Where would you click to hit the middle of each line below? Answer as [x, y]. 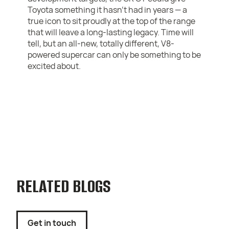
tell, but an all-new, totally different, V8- [101, 44]
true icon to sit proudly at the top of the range [112, 21]
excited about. [54, 66]
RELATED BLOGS [64, 186]
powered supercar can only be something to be [114, 55]
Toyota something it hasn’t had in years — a [108, 10]
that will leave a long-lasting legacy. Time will [111, 32]
